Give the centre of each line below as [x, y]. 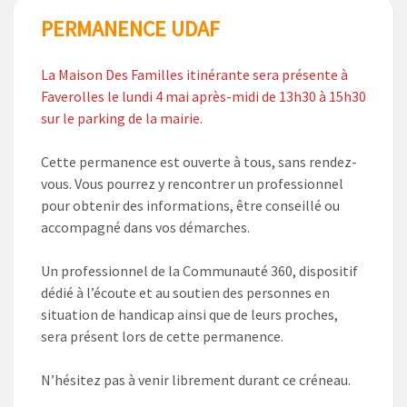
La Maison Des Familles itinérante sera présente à [194, 75]
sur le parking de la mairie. [122, 119]
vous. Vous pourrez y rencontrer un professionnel [192, 184]
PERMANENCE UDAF [130, 29]
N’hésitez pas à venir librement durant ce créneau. [196, 380]
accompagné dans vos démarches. [145, 228]
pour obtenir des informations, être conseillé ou [190, 206]
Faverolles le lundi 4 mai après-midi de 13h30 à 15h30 [203, 97]
